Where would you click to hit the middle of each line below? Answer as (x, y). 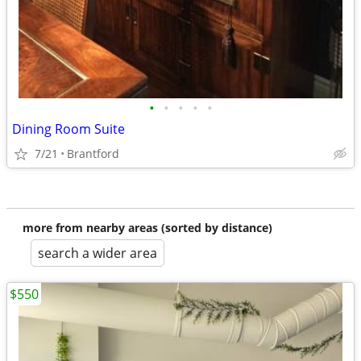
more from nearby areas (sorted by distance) (147, 228)
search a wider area (98, 253)
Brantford (93, 154)
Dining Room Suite (68, 129)
